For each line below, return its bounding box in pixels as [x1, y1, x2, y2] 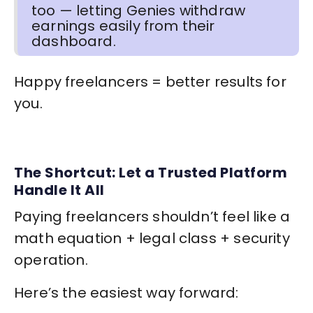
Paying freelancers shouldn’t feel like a [14, 207, 291, 227]
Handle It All [14, 180, 105, 201]
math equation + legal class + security [14, 228, 290, 249]
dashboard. [31, 31, 116, 52]
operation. [14, 250, 88, 270]
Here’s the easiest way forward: [14, 283, 239, 303]
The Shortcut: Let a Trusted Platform [14, 163, 287, 183]
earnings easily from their [31, 16, 215, 36]
